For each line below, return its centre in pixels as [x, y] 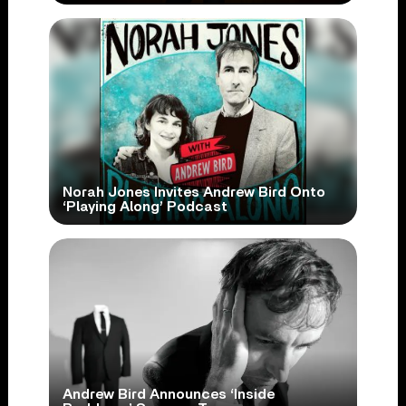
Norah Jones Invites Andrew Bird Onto [193, 193]
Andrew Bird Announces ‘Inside [168, 395]
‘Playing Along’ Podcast [145, 207]
